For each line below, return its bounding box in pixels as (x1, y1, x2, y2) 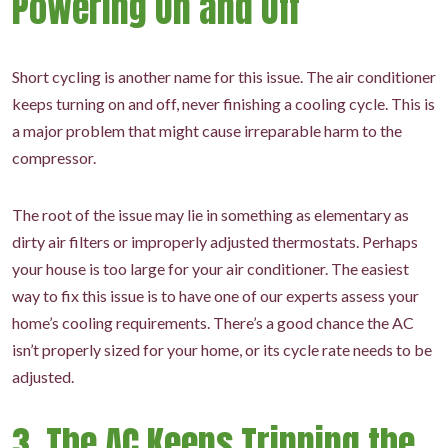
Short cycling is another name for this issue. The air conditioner (12, 67, 436, 86)
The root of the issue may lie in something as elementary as (12, 205, 409, 224)
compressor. (12, 148, 96, 167)
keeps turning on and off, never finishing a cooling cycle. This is (12, 94, 435, 113)
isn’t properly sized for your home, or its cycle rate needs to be (12, 340, 432, 359)
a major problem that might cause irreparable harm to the (12, 121, 402, 140)
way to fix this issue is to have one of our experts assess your (12, 286, 419, 305)
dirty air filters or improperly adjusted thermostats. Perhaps (12, 232, 418, 251)
